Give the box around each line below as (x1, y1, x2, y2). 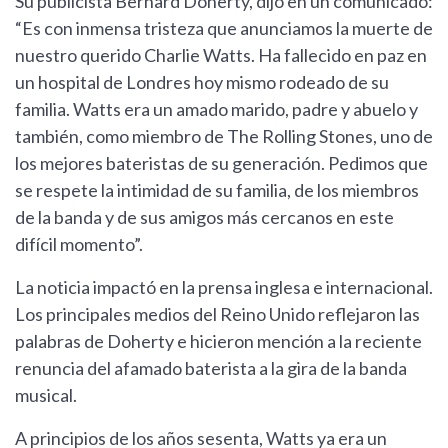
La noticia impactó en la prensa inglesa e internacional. (15, 276, 433, 299)
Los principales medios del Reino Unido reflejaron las (15, 303, 420, 326)
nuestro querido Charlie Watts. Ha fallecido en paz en (15, 44, 427, 67)
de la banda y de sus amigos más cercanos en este (15, 206, 394, 229)
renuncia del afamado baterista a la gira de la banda (15, 357, 407, 380)
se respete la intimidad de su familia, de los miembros (15, 179, 419, 202)
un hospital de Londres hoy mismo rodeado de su (15, 71, 389, 94)
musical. (15, 384, 77, 407)
